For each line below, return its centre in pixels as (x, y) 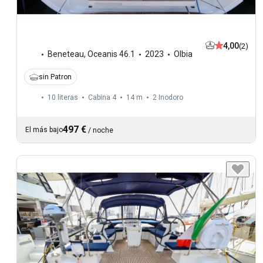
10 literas (63, 98)
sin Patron (55, 77)
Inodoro (171, 98)
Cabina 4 (102, 98)
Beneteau (66, 54)
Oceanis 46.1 (111, 54)
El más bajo (44, 130)
